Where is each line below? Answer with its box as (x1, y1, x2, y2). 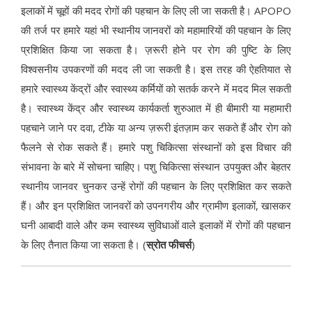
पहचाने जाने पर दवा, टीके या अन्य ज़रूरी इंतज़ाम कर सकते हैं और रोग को (21, 120, 291, 135)
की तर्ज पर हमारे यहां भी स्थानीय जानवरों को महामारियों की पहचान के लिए (21, 23, 291, 38)
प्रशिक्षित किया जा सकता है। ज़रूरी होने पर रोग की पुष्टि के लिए (21, 42, 291, 57)
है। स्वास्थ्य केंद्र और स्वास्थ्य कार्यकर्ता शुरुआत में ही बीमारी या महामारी (21, 101, 291, 116)
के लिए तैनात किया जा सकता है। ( (21, 237, 146, 252)
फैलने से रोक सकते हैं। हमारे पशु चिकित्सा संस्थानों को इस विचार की (21, 140, 291, 155)
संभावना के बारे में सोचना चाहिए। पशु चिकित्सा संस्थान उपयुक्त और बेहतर (21, 159, 291, 174)
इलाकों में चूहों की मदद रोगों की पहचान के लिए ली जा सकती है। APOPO (21, 3, 291, 18)
